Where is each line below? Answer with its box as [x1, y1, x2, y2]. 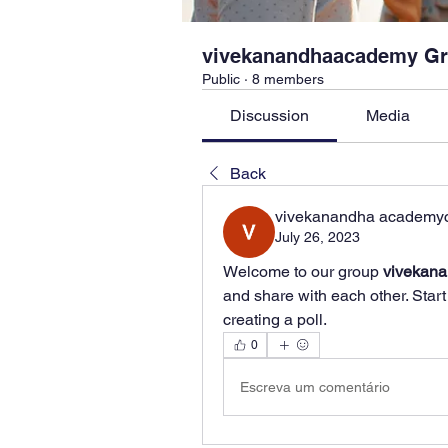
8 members [252, 71, 324, 87]
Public [202, 71, 240, 87]
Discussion [230, 106, 310, 125]
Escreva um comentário [240, 378, 390, 395]
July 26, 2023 [275, 229, 360, 245]
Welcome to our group [223, 262, 383, 281]
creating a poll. [223, 310, 327, 329]
